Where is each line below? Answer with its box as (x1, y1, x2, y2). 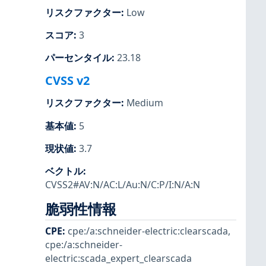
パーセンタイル (45, 51, 112, 65)
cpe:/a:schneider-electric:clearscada (68, 224, 228, 238)
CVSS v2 (45, 72, 90, 89)
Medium (126, 96, 163, 110)
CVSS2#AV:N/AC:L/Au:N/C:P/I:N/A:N (45, 178, 200, 191)
